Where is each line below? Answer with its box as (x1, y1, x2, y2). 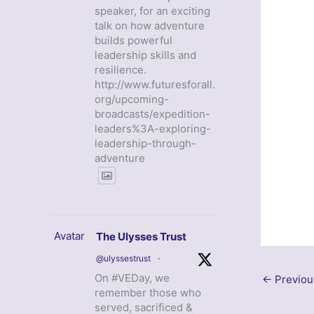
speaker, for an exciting (95, 4, 210, 18)
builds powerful (95, 34, 172, 48)
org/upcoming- (95, 93, 169, 107)
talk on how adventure (95, 19, 205, 33)
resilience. (95, 63, 146, 77)
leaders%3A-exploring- (95, 122, 211, 136)
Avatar (54, 229, 85, 243)
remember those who (95, 286, 201, 300)
